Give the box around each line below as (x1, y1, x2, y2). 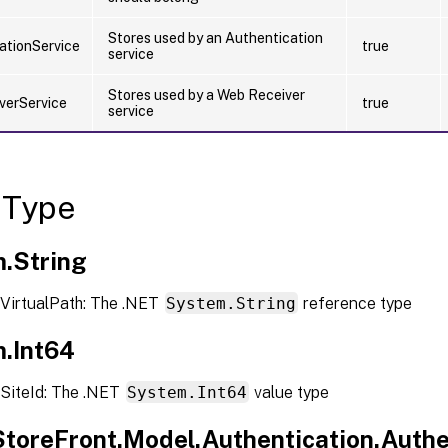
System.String (166, 293, 297, 313)
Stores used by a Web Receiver (108, 86, 305, 103)
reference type (299, 293, 413, 313)
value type (250, 382, 330, 402)
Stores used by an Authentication (108, 29, 323, 46)
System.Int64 (127, 382, 248, 402)
